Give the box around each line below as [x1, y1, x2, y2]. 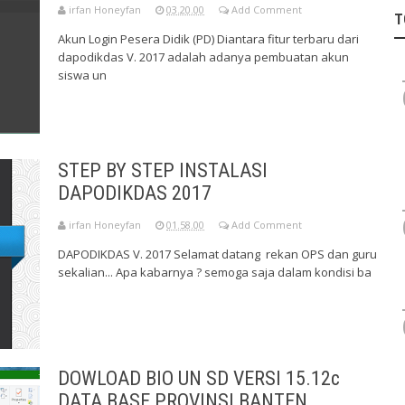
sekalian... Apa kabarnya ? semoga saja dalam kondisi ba [58, 264, 372, 281]
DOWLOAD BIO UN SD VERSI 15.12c [58, 367, 340, 391]
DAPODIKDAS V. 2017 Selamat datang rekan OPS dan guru [58, 246, 377, 263]
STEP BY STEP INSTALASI [58, 159, 268, 183]
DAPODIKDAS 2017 [58, 182, 212, 205]
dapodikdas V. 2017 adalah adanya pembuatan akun [58, 49, 349, 66]
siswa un [58, 67, 107, 84]
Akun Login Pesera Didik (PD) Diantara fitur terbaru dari [58, 31, 359, 48]
